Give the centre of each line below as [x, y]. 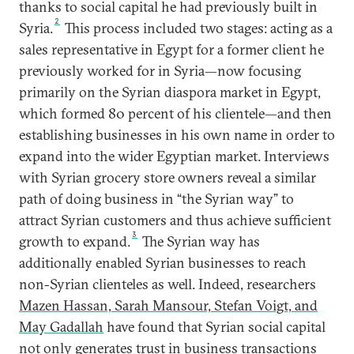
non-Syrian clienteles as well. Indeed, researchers [168, 284]
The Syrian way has [200, 241]
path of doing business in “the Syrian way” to [156, 198]
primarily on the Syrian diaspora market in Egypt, [170, 92]
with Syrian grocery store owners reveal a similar [168, 177]
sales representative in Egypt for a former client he [171, 49]
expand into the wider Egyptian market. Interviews [174, 156]
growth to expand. [75, 241]
